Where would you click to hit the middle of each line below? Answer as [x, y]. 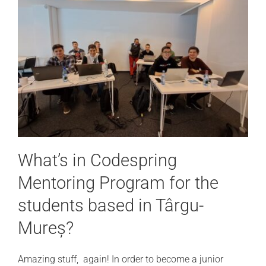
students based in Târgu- [110, 206]
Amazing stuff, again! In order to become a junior [120, 259]
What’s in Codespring [97, 161]
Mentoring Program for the [118, 183]
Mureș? [45, 228]
